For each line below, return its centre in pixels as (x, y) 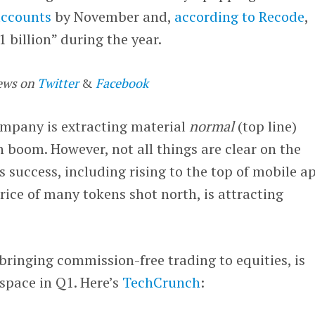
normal (212, 126)
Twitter (58, 83)
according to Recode (240, 16)
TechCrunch (162, 282)
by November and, (113, 16)
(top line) (266, 126)
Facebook (122, 83)
